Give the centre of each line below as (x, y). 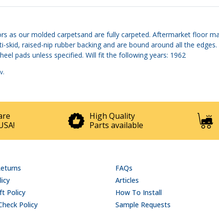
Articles (127, 180)
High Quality (112, 116)
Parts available (116, 125)
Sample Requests (143, 204)
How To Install (139, 192)
